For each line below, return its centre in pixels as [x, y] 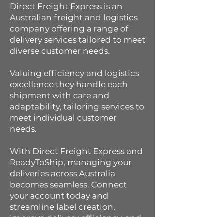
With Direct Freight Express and [76, 151]
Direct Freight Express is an [66, 6]
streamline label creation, [62, 207]
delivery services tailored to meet [77, 40]
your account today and [59, 196]
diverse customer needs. [60, 51]
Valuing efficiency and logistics [74, 73]
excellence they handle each [69, 84]
